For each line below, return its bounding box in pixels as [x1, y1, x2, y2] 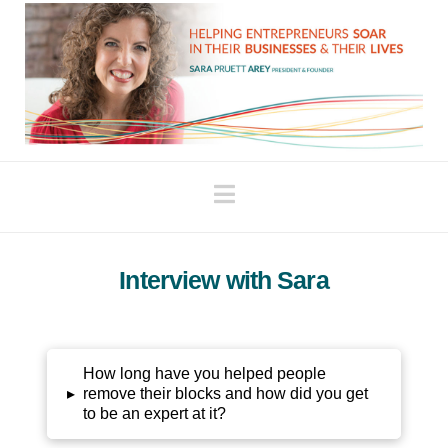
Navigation [233, 178, 345, 206]
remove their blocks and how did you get [82, 384, 368, 402]
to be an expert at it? [82, 404, 226, 422]
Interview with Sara [119, 265, 329, 294]
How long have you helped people [82, 364, 326, 382]
